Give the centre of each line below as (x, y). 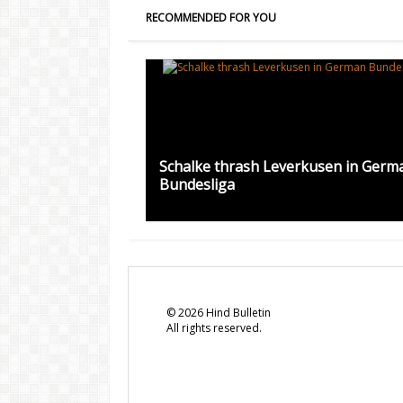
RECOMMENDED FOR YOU (211, 18)
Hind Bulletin (237, 313)
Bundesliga (197, 184)
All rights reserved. (215, 328)
